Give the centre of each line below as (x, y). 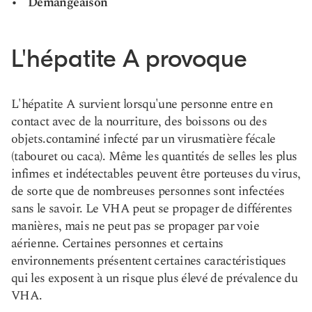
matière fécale (239, 139)
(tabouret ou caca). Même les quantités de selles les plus (154, 156)
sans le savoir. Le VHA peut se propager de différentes (152, 209)
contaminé (73, 139)
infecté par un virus (151, 139)
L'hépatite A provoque (129, 59)
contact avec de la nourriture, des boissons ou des (139, 122)
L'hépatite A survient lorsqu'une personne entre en (142, 104)
